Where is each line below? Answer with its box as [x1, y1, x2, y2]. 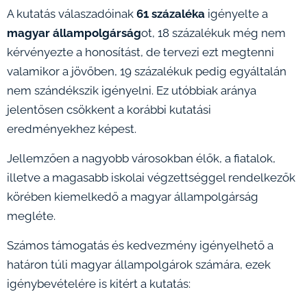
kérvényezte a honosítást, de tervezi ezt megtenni [7, 45, 274, 59]
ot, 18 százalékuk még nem [141, 26, 286, 40]
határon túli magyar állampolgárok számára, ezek [7, 258, 271, 271]
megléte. [7, 209, 56, 223]
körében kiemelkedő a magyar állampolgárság [7, 190, 258, 204]
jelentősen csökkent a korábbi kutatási [7, 103, 211, 116]
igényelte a [205, 7, 268, 21]
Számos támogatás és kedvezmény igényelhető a [7, 238, 273, 252]
